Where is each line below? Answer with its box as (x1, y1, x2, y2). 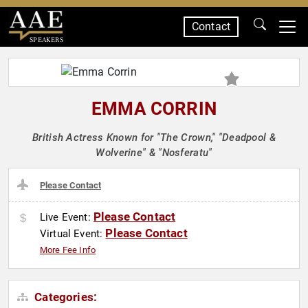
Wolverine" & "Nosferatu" (96, 146, 212, 159)
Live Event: (40, 211, 93, 224)
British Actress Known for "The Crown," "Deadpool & (32, 131, 276, 144)
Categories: (32, 290, 98, 305)
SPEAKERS (29, 35, 63, 44)
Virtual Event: (40, 228, 106, 241)
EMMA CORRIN (91, 98, 217, 119)
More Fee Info (40, 245, 96, 256)
